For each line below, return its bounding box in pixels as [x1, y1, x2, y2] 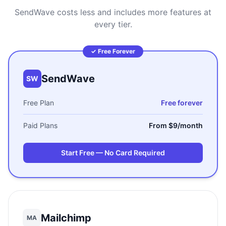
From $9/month [149, 121, 203, 130]
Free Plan [23, 98, 54, 107]
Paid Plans [23, 121, 58, 130]
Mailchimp [41, 212, 91, 224]
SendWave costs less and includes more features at [15, 7, 211, 17]
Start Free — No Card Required [61, 148, 165, 157]
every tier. [94, 19, 132, 29]
